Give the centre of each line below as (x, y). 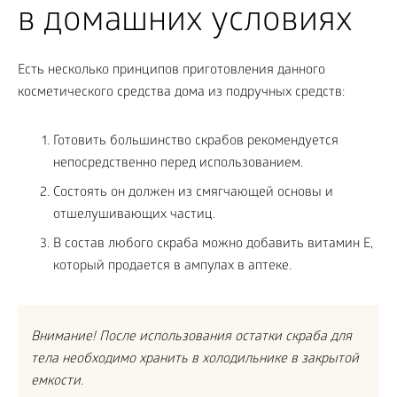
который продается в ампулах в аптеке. (172, 267)
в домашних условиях (185, 23)
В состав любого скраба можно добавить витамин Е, (213, 245)
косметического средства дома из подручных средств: (181, 93)
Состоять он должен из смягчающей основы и (193, 193)
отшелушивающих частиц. (134, 215)
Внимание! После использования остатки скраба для (191, 338)
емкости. (57, 382)
